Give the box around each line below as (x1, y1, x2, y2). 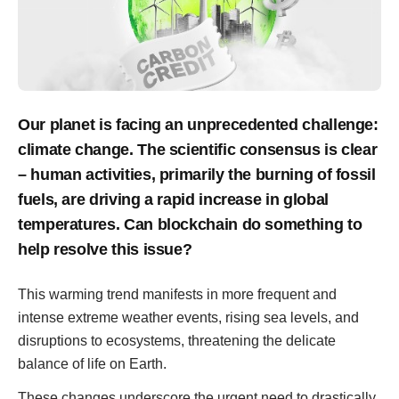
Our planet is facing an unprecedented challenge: (18, 116, 379, 134)
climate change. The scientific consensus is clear (18, 141, 378, 159)
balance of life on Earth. (18, 356, 167, 371)
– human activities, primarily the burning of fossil (18, 166, 376, 183)
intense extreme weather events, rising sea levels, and (18, 310, 359, 325)
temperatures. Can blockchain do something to (18, 216, 362, 233)
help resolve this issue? (18, 240, 192, 258)
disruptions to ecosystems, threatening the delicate (18, 333, 336, 348)
